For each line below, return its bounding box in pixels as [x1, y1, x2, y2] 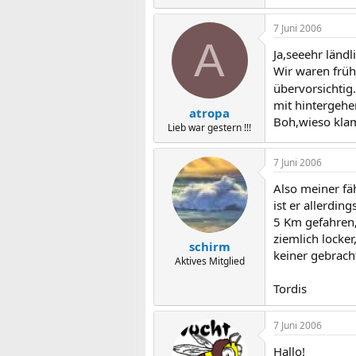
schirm [188, 238, 230, 254]
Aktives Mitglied [174, 254, 245, 268]
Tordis [273, 280, 307, 296]
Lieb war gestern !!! [168, 120, 251, 134]
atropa [189, 104, 230, 121]
